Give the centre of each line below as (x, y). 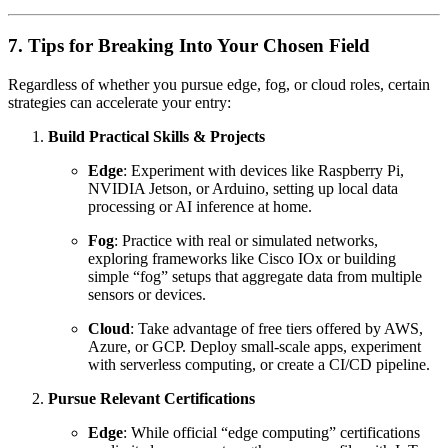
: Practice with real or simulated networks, (246, 240)
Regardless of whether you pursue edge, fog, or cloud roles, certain (219, 84)
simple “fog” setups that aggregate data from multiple (255, 276)
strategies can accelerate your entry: (119, 102)
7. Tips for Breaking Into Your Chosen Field (189, 46)
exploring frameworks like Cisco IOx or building (242, 258)
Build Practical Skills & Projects (156, 136)
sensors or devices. (147, 294)
